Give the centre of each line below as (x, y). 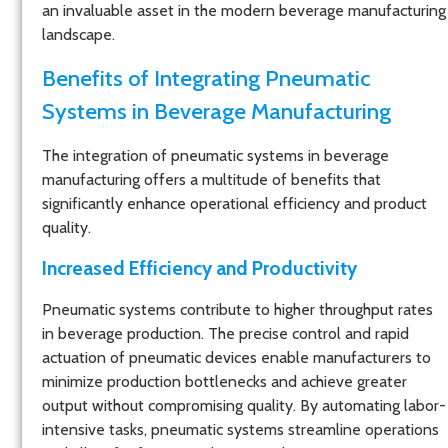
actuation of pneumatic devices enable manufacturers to (236, 358)
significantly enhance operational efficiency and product (234, 203)
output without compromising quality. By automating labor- (244, 406)
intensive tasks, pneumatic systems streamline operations (240, 430)
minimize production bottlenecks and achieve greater (224, 382)
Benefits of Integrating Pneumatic (206, 77)
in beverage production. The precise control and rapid (225, 334)
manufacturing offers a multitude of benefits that (211, 179)
